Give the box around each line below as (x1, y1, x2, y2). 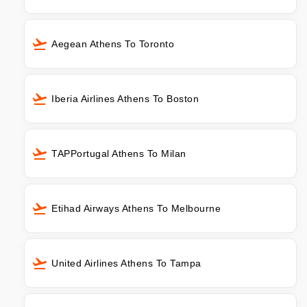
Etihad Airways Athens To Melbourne (51, 202, 221, 214)
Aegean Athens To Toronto (51, 38, 174, 49)
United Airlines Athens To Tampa (51, 257, 201, 269)
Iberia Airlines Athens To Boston (51, 93, 199, 104)
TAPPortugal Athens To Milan (51, 147, 186, 159)
